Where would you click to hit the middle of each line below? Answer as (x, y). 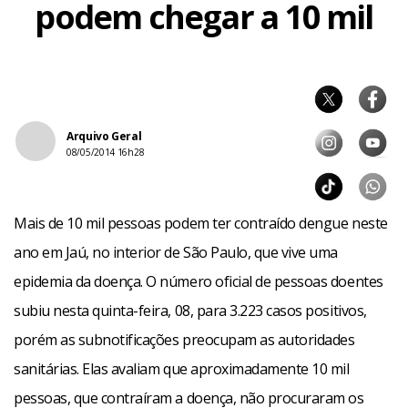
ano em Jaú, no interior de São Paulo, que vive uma (176, 252)
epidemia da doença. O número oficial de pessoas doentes (199, 281)
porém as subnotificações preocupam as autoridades (184, 340)
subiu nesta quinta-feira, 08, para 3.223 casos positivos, (190, 311)
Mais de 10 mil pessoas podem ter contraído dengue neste (201, 223)
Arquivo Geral (104, 136)
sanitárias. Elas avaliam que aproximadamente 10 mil (182, 369)
